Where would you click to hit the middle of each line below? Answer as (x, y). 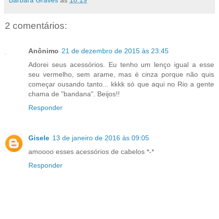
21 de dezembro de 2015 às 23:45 (115, 51)
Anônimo (44, 51)
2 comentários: (36, 25)
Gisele (39, 138)
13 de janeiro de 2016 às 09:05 (101, 138)
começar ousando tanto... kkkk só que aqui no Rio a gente (121, 84)
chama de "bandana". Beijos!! (74, 94)
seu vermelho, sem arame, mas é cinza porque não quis (121, 75)
